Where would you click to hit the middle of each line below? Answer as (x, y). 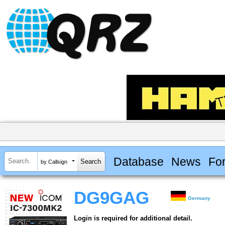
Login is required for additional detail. (133, 218)
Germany (199, 198)
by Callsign (54, 161)
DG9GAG (111, 198)
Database (138, 161)
